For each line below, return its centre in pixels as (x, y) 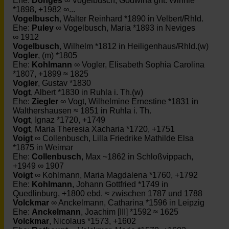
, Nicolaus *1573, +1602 (93, 221)
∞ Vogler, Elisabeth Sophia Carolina (138, 65)
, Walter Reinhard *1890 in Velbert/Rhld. (131, 19)
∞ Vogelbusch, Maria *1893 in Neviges (124, 28)
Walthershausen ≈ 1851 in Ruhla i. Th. (82, 111)
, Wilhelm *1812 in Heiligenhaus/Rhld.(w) (134, 46)
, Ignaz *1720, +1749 (68, 120)
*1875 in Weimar (43, 147)
